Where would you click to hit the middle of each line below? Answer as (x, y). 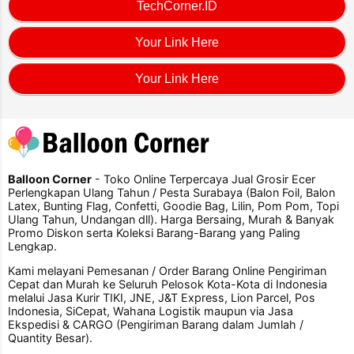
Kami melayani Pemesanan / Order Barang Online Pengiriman (167, 270)
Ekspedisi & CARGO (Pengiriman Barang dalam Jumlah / (156, 324)
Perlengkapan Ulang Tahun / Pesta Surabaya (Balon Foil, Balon (171, 192)
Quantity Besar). (50, 337)
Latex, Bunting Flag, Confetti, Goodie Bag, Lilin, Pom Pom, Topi (173, 205)
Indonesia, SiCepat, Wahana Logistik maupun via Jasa (151, 311)
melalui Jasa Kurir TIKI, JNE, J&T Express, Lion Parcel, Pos (162, 297)
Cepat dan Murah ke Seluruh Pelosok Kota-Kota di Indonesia (168, 284)
